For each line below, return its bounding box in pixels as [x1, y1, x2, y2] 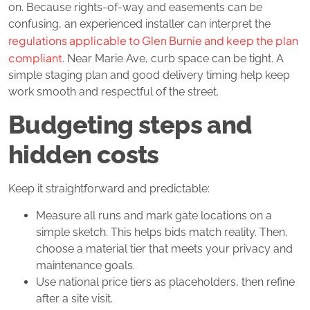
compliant [8, 50, 62, 65]
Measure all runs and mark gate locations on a [36, 208, 272, 222]
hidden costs [8, 140, 159, 170]
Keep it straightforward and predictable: [8, 182, 210, 196]
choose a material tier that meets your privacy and [36, 241, 293, 255]
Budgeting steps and [8, 110, 253, 140]
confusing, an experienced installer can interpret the [8, 17, 271, 30]
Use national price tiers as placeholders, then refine [36, 275, 295, 289]
